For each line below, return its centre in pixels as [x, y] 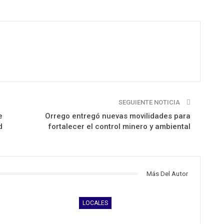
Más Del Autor [167, 173]
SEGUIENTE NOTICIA [150, 102]
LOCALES [95, 203]
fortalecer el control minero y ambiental [119, 126]
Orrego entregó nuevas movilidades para [117, 116]
